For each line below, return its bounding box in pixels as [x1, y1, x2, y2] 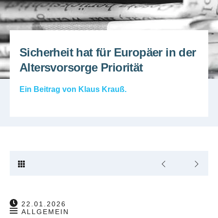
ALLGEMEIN [21, 207, 69, 216]
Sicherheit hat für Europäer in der [19, 46, 196, 59]
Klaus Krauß [78, 85, 125, 93]
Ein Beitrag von [19, 85, 78, 93]
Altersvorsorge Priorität [19, 61, 143, 74]
